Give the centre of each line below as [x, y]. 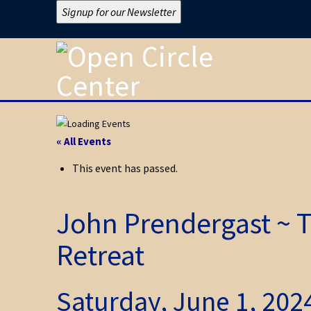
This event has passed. [125, 168]
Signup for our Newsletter [118, 12]
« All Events [83, 142]
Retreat [100, 254]
